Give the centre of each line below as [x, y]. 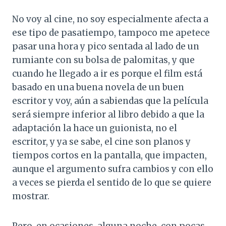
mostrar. [31, 196]
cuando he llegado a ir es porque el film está [107, 74]
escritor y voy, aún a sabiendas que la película [110, 101]
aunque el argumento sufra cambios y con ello [113, 169]
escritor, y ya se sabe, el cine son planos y [101, 142]
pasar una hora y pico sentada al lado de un [106, 47]
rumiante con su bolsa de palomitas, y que [103, 60]
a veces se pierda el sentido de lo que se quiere [112, 183]
